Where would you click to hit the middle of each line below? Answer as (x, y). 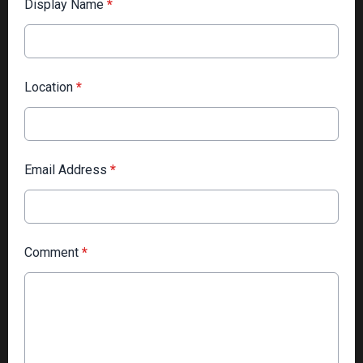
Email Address (67, 169)
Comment (53, 252)
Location (50, 87)
